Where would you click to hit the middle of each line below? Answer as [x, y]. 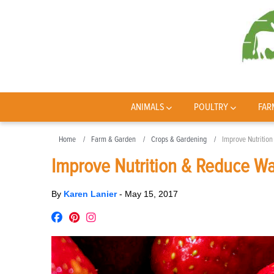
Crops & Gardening [179, 139]
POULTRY [211, 107]
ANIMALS [147, 107]
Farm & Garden [113, 139]
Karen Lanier [91, 194]
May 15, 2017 [151, 194]
